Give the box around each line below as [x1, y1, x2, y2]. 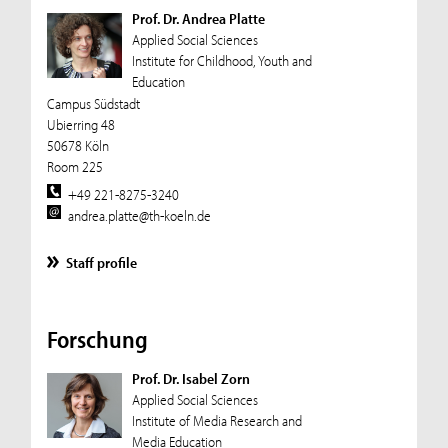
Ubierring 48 [46, 115, 115, 135]
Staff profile [66, 252, 138, 272]
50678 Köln [46, 136, 109, 156]
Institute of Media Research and [131, 410, 302, 430]
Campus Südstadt [46, 94, 140, 114]
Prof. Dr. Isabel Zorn [131, 368, 250, 388]
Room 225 [46, 157, 103, 177]
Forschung [46, 323, 148, 354]
